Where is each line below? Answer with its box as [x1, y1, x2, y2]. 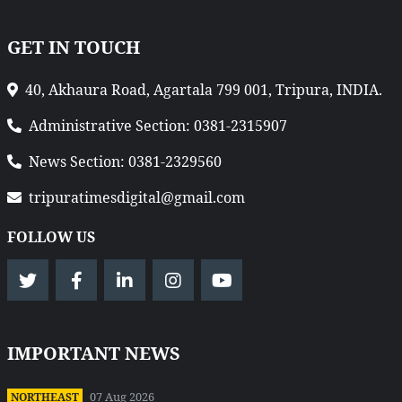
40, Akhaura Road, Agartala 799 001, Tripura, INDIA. [25, 80, 382, 100]
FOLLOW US [7, 227, 95, 248]
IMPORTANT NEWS [7, 341, 180, 366]
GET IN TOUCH [7, 35, 140, 60]
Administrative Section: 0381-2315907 [29, 116, 287, 136]
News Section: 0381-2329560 [29, 152, 222, 172]
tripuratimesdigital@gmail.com [29, 188, 245, 208]
